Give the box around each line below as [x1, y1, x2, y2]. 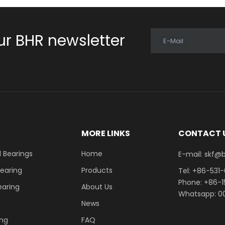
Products [81, 165, 113, 175]
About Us [81, 182, 113, 192]
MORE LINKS [81, 128, 130, 139]
